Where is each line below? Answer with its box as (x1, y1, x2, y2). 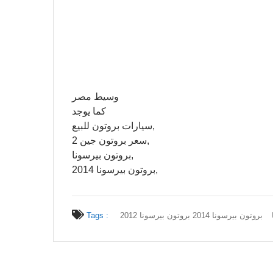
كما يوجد (72, 106, 106, 116)
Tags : (84, 211, 108, 220)
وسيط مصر (72, 91, 119, 102)
